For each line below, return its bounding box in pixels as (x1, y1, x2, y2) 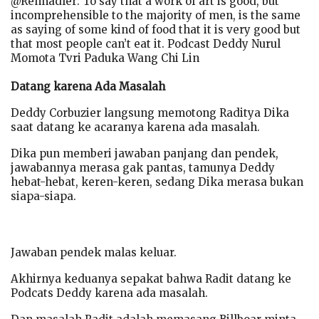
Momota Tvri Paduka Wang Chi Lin (11, 51, 199, 65)
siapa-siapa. (11, 189, 76, 203)
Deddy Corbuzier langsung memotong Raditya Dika (11, 105, 289, 120)
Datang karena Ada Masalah (11, 79, 165, 93)
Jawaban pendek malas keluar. (11, 245, 177, 259)
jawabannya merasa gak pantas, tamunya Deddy (11, 160, 275, 174)
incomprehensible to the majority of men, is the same (11, 8, 300, 22)
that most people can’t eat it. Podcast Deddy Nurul (11, 36, 281, 51)
